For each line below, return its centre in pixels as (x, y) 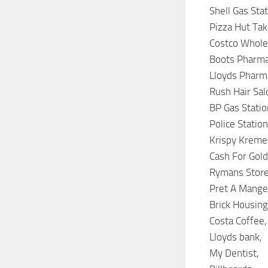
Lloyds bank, (236, 237)
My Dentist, (234, 253)
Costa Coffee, (238, 221)
